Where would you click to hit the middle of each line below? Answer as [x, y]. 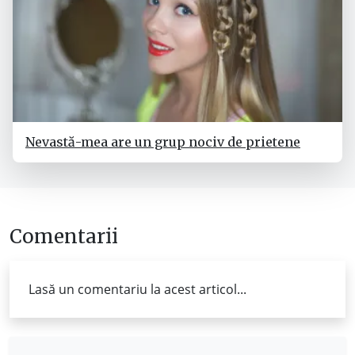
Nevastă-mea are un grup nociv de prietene [163, 142]
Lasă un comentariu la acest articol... [137, 289]
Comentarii [64, 237]
